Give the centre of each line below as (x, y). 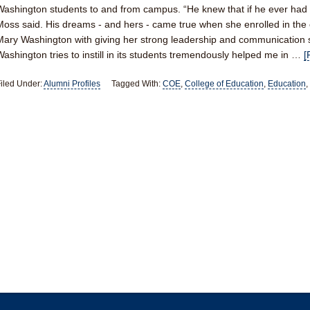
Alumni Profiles (72, 84)
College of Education (224, 84)
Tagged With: (137, 84)
